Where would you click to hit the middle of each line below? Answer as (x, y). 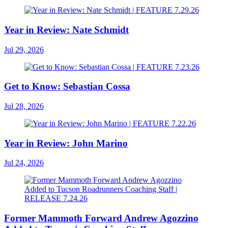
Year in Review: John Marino (66, 143)
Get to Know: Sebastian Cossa (67, 87)
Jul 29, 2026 (24, 49)
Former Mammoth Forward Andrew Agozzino (101, 218)
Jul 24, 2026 (24, 163)
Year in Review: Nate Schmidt (66, 30)
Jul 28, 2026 (24, 106)
